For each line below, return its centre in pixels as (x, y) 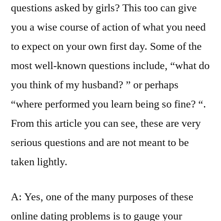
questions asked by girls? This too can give (104, 8)
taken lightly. (39, 162)
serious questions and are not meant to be (100, 143)
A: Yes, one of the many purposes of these (102, 197)
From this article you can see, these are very (106, 123)
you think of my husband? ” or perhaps (95, 85)
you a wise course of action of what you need (108, 27)
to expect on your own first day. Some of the (106, 46)
